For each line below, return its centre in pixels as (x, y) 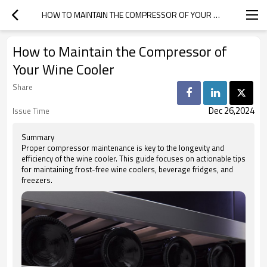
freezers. (37, 180)
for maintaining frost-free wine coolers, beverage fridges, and (127, 169)
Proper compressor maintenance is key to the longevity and (123, 148)
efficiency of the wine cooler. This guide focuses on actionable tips (133, 159)
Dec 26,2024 (232, 111)
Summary (38, 137)
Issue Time (31, 111)
